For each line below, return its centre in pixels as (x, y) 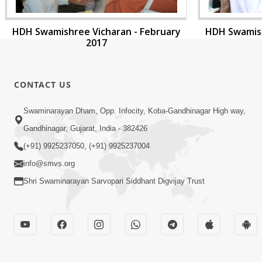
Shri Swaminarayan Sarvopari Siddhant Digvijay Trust (114, 181)
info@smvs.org (49, 164)
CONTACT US (43, 84)
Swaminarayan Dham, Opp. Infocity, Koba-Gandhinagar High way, (135, 111)
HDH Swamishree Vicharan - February (96, 32)
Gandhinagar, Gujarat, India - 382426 (85, 129)
